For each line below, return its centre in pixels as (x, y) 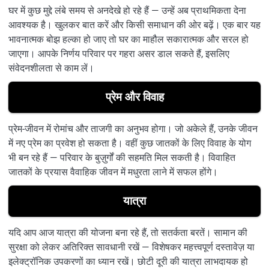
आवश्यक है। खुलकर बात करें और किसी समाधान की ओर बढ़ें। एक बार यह (134, 25)
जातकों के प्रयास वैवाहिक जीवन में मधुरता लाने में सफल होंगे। (113, 172)
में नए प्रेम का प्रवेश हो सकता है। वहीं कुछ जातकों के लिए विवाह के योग (130, 143)
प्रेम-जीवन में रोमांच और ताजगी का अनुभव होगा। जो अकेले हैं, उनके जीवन (133, 128)
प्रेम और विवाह (134, 97)
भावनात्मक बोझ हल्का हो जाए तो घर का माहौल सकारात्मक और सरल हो (128, 39)
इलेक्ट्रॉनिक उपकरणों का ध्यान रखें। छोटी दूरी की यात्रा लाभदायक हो (128, 261)
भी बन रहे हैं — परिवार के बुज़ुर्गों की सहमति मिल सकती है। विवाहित (122, 157)
